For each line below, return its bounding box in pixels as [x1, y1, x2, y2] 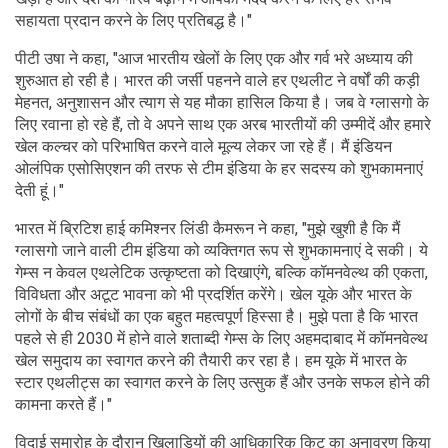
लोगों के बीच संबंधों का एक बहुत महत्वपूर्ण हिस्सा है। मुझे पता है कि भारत [15, 307, 418, 327]
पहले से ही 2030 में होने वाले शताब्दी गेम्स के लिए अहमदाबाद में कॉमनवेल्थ [15, 329, 428, 349]
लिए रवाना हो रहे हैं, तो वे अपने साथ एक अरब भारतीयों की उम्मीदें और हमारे [15, 115, 431, 135]
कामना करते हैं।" [15, 395, 112, 415]
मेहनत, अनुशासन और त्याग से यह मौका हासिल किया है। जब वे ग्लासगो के [15, 93, 429, 113]
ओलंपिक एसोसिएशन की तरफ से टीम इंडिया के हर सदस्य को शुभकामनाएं [15, 159, 423, 179]
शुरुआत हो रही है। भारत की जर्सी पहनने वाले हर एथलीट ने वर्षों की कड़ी [15, 71, 420, 91]
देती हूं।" [15, 181, 64, 201]
